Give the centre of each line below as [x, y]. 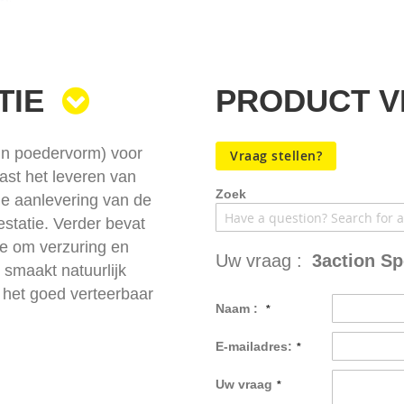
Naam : [239, 308]
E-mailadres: [254, 346]
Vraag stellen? [276, 156]
